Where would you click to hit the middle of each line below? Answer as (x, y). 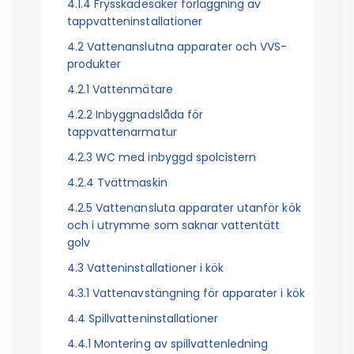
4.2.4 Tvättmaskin (117, 183)
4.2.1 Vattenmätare (120, 90)
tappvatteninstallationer (134, 22)
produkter (94, 64)
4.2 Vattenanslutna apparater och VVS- (177, 47)
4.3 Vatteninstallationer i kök (145, 268)
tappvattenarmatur (122, 132)
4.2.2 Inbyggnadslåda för (135, 115)
